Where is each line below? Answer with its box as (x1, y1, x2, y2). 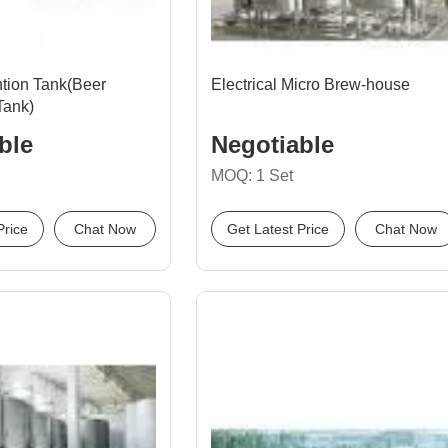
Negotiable (211, 131, 334, 158)
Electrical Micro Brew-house (211, 76, 410, 93)
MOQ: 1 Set (211, 167, 293, 184)
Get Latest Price (227, 221, 329, 237)
